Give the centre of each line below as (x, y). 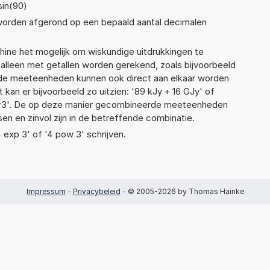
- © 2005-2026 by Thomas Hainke (182, 191)
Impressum (46, 191)
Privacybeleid (96, 191)
